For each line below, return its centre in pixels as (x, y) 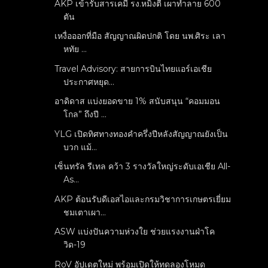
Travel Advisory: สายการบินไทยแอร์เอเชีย (133, 68)
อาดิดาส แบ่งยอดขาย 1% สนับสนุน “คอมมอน (138, 101)
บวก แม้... (80, 147)
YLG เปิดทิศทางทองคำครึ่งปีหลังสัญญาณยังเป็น (141, 134)
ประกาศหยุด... (89, 82)
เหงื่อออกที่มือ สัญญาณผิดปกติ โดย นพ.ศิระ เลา (140, 36)
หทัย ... (75, 49)
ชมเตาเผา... (85, 212)
